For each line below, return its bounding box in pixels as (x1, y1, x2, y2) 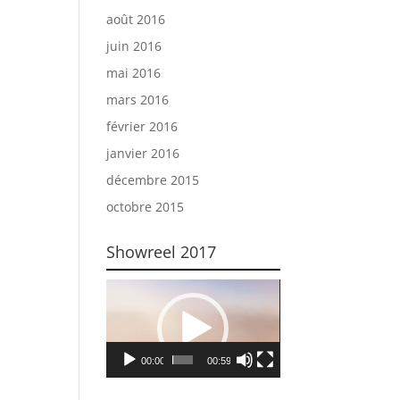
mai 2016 (106, 64, 162, 82)
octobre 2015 (106, 198, 185, 216)
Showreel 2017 (106, 241, 217, 263)
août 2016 (106, 11, 166, 29)
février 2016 (106, 118, 179, 136)
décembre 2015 (106, 171, 200, 189)
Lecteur (105, 280, 151, 298)
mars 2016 (106, 91, 170, 109)
